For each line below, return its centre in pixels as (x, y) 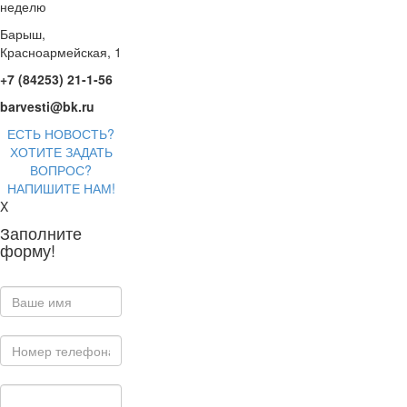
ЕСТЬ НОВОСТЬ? (61, 134)
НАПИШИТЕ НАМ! (61, 188)
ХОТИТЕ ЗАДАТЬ (61, 152)
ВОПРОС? (61, 170)
